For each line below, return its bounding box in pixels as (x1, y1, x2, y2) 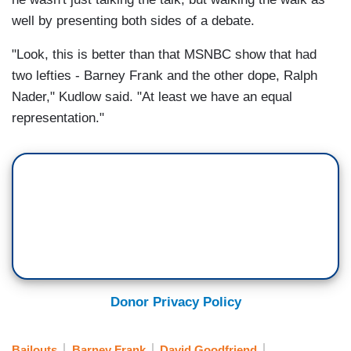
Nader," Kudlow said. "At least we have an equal (12, 89, 292, 105)
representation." (12, 110, 104, 126)
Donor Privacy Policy (110, 295, 241, 310)
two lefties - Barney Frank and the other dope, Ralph (12, 68, 317, 84)
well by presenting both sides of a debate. (12, 13, 255, 29)
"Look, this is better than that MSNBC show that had (12, 47, 317, 63)
